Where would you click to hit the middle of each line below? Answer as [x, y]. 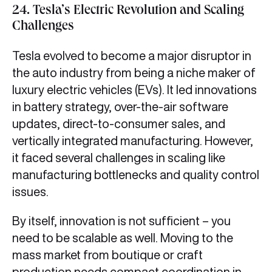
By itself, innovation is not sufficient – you [121, 221]
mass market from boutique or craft [107, 255]
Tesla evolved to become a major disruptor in [132, 56]
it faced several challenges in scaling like [119, 158]
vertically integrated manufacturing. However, [133, 141]
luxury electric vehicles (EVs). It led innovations [134, 90]
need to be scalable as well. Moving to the [123, 238]
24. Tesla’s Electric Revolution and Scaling [128, 12]
